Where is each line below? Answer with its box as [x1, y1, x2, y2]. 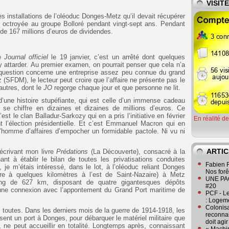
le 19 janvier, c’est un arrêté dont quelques [48, 53, 185, 61]
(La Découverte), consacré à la [88, 147, 185, 155]
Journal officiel [4, 53, 49, 61]
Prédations [56, 147, 88, 155]
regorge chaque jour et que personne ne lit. [52, 83, 180, 91]
